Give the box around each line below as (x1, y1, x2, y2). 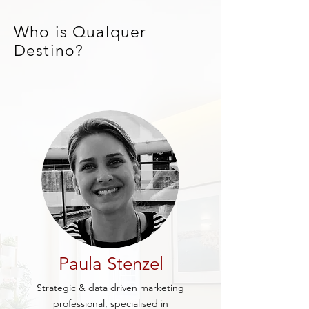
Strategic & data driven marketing (37, 281, 184, 294)
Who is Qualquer (14, 23, 147, 41)
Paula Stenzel (58, 253, 163, 275)
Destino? (14, 41, 84, 60)
